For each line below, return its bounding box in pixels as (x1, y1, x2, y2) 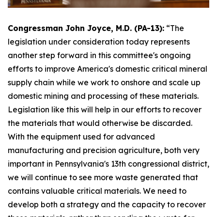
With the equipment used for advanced (8, 132, 155, 142)
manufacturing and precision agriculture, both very (8, 145, 200, 155)
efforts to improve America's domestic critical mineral (8, 64, 207, 74)
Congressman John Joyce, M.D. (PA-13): (8, 23, 164, 33)
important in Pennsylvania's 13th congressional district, (8, 159, 209, 169)
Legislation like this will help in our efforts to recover (8, 105, 201, 115)
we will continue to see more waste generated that (8, 172, 198, 183)
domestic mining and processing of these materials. (8, 91, 199, 101)
